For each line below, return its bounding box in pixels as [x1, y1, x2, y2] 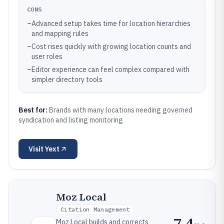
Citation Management [60, 205, 130, 213]
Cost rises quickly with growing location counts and [31, 42, 191, 51]
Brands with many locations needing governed [49, 105, 192, 114]
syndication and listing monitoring [18, 115, 123, 124]
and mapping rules [31, 29, 88, 38]
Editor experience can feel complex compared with [31, 65, 189, 74]
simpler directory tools [31, 75, 102, 84]
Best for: [18, 105, 49, 114]
